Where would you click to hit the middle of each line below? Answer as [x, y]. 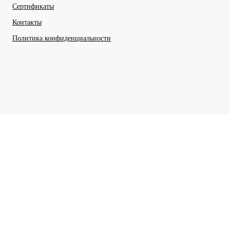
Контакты [27, 22]
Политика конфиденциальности [62, 38]
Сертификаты [33, 6]
